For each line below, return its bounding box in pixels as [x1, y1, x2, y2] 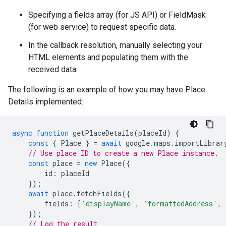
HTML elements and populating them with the [28, 52, 188, 62]
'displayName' [81, 199, 135, 208]
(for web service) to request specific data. [28, 22, 176, 32]
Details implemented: [8, 97, 83, 106]
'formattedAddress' [143, 199, 217, 208]
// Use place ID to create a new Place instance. [28, 148, 218, 158]
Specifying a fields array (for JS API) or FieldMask [28, 10, 206, 20]
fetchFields [77, 189, 122, 198]
